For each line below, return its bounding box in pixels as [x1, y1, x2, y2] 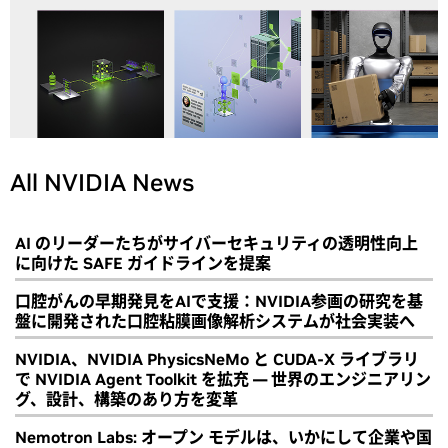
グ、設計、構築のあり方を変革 [15, 389, 238, 410]
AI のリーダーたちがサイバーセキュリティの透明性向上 [15, 233, 418, 254]
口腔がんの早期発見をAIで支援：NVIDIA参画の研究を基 [15, 291, 423, 312]
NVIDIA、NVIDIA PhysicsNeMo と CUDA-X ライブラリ [15, 349, 419, 370]
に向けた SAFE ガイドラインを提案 [15, 253, 271, 274]
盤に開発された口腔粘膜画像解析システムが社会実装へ [15, 311, 415, 332]
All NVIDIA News [10, 167, 194, 199]
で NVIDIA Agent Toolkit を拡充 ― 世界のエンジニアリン [15, 369, 431, 390]
